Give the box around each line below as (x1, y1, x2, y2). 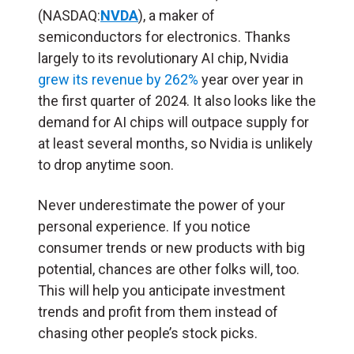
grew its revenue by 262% (38, 70, 198, 88)
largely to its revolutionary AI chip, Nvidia (38, 49, 288, 66)
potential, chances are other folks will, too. (38, 260, 299, 277)
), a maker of (138, 6, 215, 24)
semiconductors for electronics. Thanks (38, 28, 291, 45)
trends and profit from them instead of (38, 303, 278, 320)
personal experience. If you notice (38, 217, 250, 235)
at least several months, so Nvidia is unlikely (38, 134, 313, 152)
